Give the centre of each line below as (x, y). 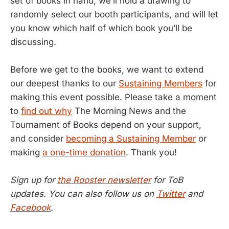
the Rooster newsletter (104, 180)
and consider (38, 139)
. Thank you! (151, 153)
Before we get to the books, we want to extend (107, 70)
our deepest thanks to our (64, 84)
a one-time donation (84, 153)
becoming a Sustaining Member (131, 139)
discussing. (33, 42)
